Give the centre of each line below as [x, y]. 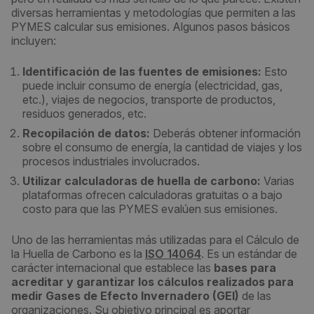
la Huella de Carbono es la [78, 254]
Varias [278, 181]
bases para [245, 268]
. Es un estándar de [249, 254]
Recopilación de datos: [86, 133]
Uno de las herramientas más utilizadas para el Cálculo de [155, 240]
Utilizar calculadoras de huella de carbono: [142, 181]
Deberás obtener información [225, 133]
